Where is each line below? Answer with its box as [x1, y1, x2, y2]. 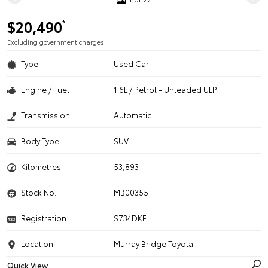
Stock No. [21, 187, 56, 197]
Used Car [114, 58, 150, 69]
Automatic [114, 109, 152, 120]
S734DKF [114, 212, 147, 223]
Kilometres [21, 161, 61, 172]
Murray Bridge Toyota [114, 238, 194, 249]
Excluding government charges [7, 37, 104, 47]
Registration [21, 212, 66, 223]
